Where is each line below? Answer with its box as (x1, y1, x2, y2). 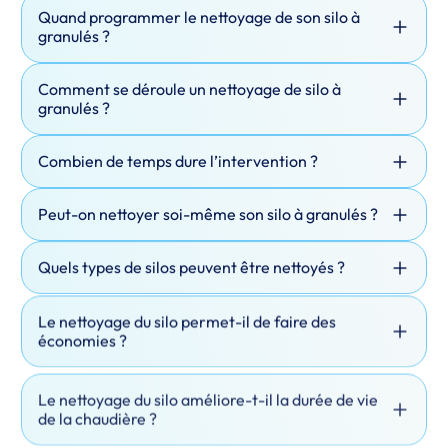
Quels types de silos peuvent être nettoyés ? (37, 257, 345, 277)
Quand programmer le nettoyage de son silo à (37, 7, 360, 27)
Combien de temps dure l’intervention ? (37, 151, 318, 171)
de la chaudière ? (37, 401, 157, 421)
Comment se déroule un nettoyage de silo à (37, 79, 341, 99)
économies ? (37, 329, 127, 349)
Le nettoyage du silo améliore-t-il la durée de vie (37, 382, 378, 402)
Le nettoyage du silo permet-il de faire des (37, 310, 336, 330)
